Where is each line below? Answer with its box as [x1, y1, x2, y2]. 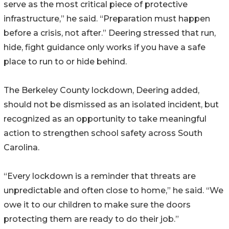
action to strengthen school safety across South [4, 128, 202, 139]
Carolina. [4, 143, 39, 153]
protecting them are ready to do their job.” [4, 214, 179, 224]
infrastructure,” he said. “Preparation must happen [4, 14, 210, 24]
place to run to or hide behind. [4, 57, 127, 67]
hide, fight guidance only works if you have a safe [4, 42, 205, 53]
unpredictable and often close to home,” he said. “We [4, 186, 223, 196]
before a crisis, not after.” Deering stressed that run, [4, 28, 216, 38]
